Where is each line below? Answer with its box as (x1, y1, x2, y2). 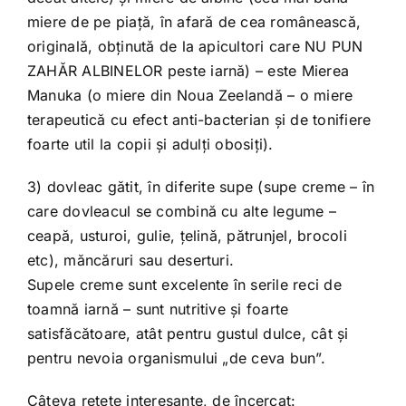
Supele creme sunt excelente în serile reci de (26, 275, 342, 294)
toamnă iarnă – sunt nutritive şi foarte (26, 300, 289, 318)
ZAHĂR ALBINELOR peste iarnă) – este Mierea (26, 62, 350, 80)
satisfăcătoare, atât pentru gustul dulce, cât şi (26, 324, 349, 343)
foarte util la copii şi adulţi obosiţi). (26, 135, 274, 153)
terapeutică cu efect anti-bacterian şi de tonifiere (26, 111, 372, 129)
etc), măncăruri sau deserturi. (26, 251, 235, 269)
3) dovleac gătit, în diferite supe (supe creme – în (26, 178, 375, 196)
